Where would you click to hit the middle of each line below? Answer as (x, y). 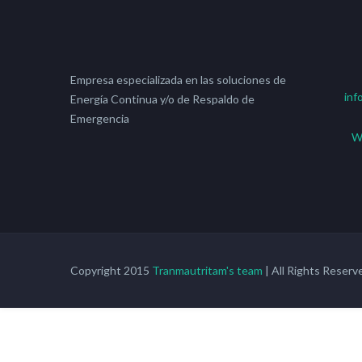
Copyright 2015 (111, 270)
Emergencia (100, 118)
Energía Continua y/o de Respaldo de (162, 99)
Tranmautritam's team (207, 270)
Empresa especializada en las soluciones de (178, 80)
